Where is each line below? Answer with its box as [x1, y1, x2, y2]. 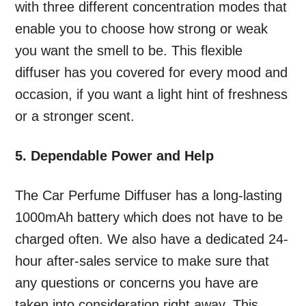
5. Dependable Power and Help [15, 148, 214, 164]
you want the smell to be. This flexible [15, 43, 243, 59]
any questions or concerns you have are [15, 275, 259, 291]
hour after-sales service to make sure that [15, 253, 270, 269]
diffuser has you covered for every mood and [15, 65, 288, 81]
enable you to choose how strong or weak [15, 21, 268, 37]
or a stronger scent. [15, 109, 135, 124]
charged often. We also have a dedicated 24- [15, 232, 289, 247]
